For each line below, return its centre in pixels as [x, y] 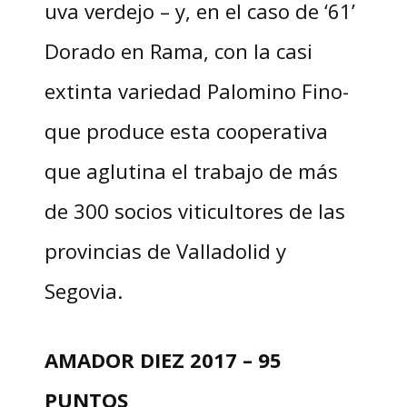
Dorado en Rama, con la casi [178, 51]
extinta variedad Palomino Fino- [196, 91]
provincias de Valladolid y [165, 251]
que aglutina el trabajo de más [191, 171]
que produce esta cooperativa [186, 131]
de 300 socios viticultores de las [194, 211]
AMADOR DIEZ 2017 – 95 [163, 360]
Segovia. [83, 291]
